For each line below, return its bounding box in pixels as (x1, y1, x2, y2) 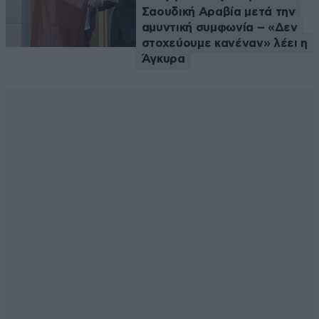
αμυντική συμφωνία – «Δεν (141, 21, 298, 34)
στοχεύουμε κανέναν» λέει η (141, 37, 308, 50)
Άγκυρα (141, 53, 185, 66)
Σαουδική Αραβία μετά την (141, 6, 296, 19)
